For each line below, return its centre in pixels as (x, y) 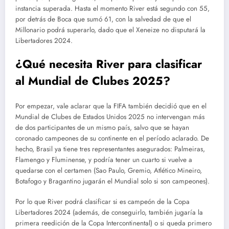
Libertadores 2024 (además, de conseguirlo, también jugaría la (109, 213)
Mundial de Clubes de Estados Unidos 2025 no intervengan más (110, 117)
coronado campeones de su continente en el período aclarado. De (112, 139)
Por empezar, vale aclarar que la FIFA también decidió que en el (111, 106)
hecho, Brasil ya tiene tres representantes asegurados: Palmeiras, (110, 149)
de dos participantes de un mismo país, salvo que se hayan (102, 128)
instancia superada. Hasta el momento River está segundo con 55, (112, 8)
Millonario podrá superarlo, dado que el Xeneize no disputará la (110, 30)
